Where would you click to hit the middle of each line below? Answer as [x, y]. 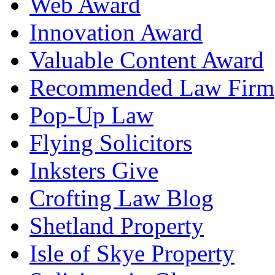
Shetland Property [117, 226]
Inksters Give [94, 170]
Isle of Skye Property [132, 253]
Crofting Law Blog [122, 198]
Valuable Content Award [147, 60]
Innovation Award [116, 32]
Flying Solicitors [111, 143]
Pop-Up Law [91, 115]
